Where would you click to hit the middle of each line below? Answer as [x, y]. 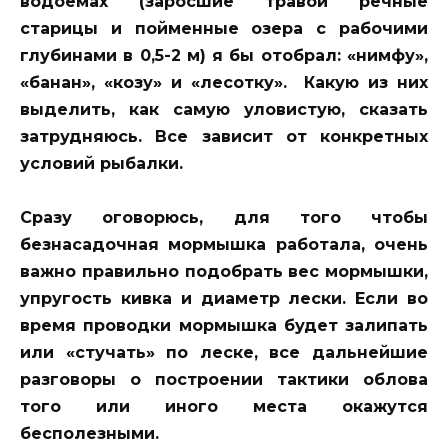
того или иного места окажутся [224, 406]
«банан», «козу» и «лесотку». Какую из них [224, 82]
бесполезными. [89, 433]
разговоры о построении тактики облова [224, 379]
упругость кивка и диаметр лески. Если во [224, 298]
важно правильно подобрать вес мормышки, [224, 271]
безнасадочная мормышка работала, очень [224, 244]
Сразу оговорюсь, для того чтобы [224, 217]
